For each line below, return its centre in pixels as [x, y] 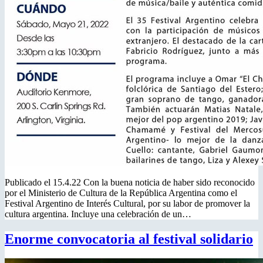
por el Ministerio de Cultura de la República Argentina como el [121, 193]
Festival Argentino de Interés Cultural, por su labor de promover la [127, 203]
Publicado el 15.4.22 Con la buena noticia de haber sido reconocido [130, 182]
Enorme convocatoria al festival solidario [129, 239]
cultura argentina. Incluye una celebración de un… [98, 214]
